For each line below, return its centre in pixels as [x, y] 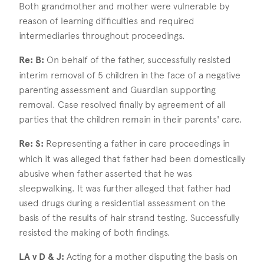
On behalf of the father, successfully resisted [138, 60]
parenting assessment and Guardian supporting [117, 90]
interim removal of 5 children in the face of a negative [130, 75]
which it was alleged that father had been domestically [132, 159]
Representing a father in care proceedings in [137, 144]
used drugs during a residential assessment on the [122, 203]
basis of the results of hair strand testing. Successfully [129, 218]
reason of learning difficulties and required [107, 21]
